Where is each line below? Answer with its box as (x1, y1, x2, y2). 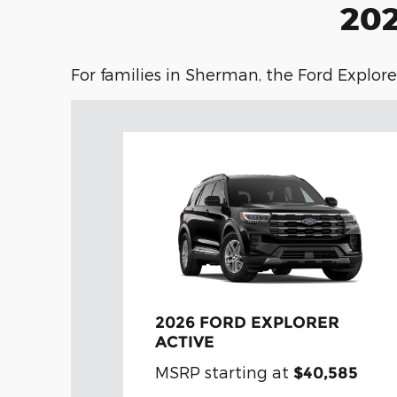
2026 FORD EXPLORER (154, 313, 339, 333)
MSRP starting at (154, 362, 293, 382)
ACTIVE (154, 332, 214, 353)
